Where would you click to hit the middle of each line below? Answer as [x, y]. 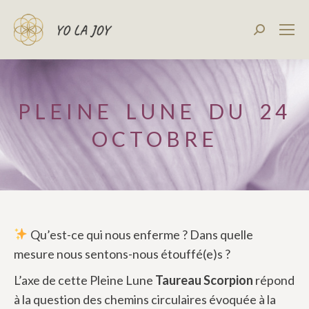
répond [274, 280]
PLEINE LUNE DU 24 [154, 111]
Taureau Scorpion [204, 280]
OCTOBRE [154, 138]
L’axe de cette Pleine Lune [84, 280]
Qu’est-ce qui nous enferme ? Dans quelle [140, 234]
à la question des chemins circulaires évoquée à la [145, 299]
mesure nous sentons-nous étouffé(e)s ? [122, 253]
